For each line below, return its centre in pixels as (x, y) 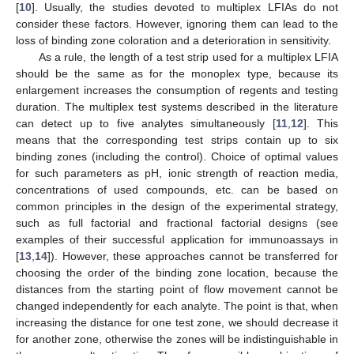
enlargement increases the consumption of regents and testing (177, 90)
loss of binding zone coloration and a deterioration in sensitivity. (173, 40)
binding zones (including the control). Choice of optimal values (177, 156)
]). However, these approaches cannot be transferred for (193, 256)
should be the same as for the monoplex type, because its (177, 73)
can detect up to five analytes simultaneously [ (146, 123)
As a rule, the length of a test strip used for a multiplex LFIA (188, 56)
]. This (320, 123)
